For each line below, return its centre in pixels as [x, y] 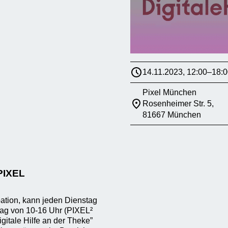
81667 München [172, 115]
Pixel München [169, 92]
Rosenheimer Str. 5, [178, 104]
